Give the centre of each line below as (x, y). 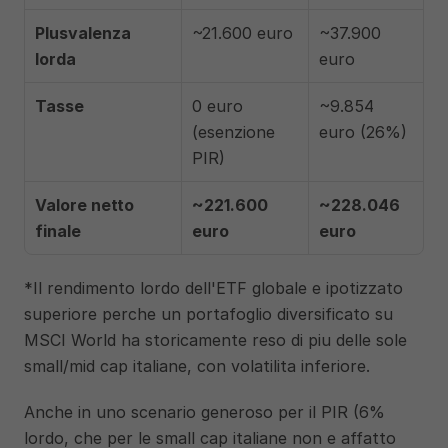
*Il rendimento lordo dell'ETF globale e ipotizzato (213, 288)
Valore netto (84, 205)
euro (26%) (363, 132)
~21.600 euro (242, 33)
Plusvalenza (83, 33)
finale (58, 231)
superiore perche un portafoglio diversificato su (208, 314)
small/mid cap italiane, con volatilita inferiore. (197, 366)
